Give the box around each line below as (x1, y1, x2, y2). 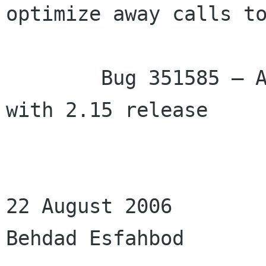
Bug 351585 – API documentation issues (6, 66, 101, 90)
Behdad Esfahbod (6, 226, 184, 251)
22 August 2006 (6, 194, 172, 218)
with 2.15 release (6, 98, 208, 122)
